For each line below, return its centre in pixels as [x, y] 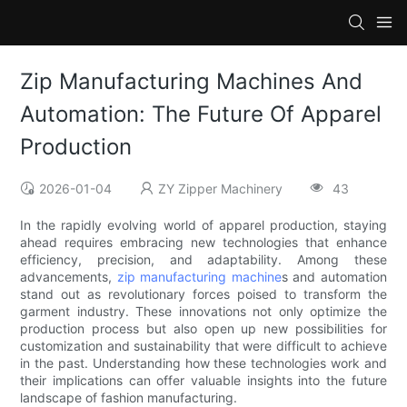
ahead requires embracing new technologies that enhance [203, 243]
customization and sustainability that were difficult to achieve [203, 346]
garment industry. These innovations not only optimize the [203, 312]
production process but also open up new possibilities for [203, 329]
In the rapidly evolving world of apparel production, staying [203, 225]
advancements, [69, 277]
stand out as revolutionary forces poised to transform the [203, 294]
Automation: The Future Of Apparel [201, 114]
